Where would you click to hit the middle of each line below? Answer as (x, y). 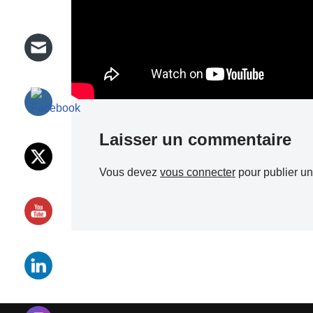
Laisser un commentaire (195, 140)
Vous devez (130, 173)
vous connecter (198, 173)
